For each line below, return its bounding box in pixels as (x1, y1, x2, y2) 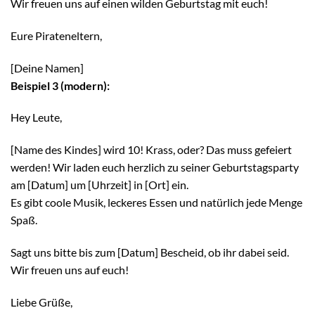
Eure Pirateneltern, (11, 28, 102, 42)
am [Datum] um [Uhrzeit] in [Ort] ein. (11, 178, 188, 192)
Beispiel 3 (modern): (11, 78, 110, 92)
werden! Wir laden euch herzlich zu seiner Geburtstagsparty (11, 160, 299, 174)
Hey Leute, (11, 110, 62, 124)
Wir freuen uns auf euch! (11, 263, 129, 276)
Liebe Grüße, (11, 295, 72, 309)
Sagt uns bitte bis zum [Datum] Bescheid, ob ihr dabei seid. (11, 245, 289, 259)
